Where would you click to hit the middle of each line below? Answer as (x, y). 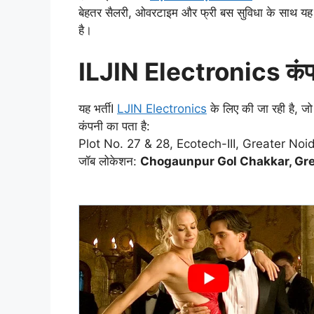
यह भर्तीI (98, 109)
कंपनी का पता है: (114, 127)
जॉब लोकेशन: (109, 162)
